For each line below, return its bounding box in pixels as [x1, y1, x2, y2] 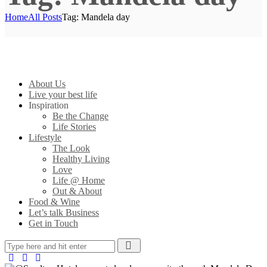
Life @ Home [52, 175, 105, 185]
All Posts [28, 12, 62, 22]
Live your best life [29, 89, 97, 100]
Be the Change [52, 111, 108, 121]
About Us [29, 79, 66, 89]
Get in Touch [29, 218, 78, 228]
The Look [52, 143, 90, 153]
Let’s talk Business [29, 207, 99, 218]
